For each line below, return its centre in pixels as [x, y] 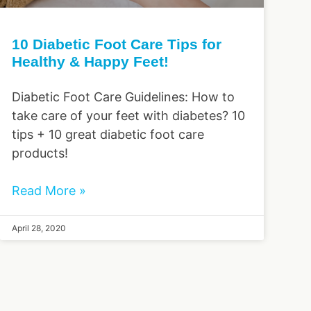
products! [40, 153]
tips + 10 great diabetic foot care [108, 134]
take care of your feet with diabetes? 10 [128, 115]
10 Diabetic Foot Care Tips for [117, 44]
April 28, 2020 [39, 228]
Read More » [49, 190]
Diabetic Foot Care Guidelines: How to [123, 96]
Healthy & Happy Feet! [90, 61]
